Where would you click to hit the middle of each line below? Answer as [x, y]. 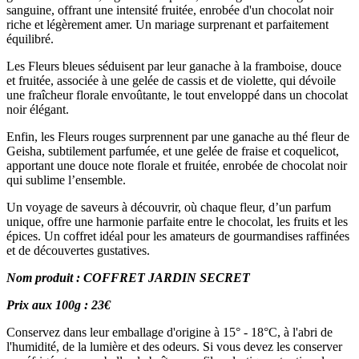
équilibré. [30, 38]
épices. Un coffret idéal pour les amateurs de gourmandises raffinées [178, 236]
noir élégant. [38, 109]
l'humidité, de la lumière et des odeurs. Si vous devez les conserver [174, 346]
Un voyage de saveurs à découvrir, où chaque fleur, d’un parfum [169, 207]
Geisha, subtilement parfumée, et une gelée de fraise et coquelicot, [173, 151]
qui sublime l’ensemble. [66, 179]
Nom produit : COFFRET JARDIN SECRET [128, 277]
